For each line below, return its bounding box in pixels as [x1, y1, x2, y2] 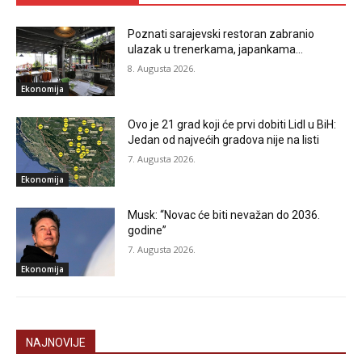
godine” [128, 223, 167, 237]
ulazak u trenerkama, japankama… [128, 43, 304, 57]
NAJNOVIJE [26, 336, 86, 350]
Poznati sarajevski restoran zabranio [128, 27, 315, 41]
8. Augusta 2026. [128, 62, 196, 75]
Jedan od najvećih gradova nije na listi [128, 133, 320, 146]
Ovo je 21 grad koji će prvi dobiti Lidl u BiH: [128, 117, 337, 131]
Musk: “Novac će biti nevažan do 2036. [128, 208, 321, 221]
